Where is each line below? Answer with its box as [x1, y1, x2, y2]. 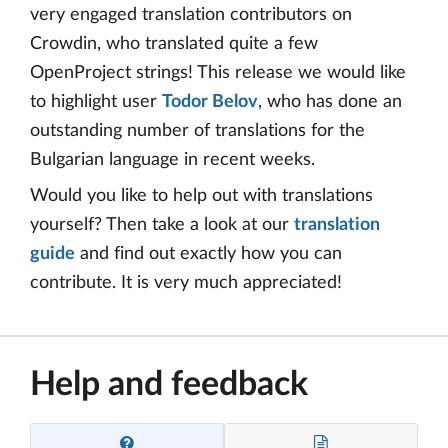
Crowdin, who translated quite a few [30, 35, 318, 54]
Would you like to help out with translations [30, 187, 373, 206]
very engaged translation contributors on [30, 6, 352, 25]
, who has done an [258, 93, 402, 112]
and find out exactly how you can [75, 245, 342, 264]
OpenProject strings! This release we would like [30, 64, 406, 83]
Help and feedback [30, 368, 308, 403]
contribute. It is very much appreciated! [30, 274, 342, 293]
